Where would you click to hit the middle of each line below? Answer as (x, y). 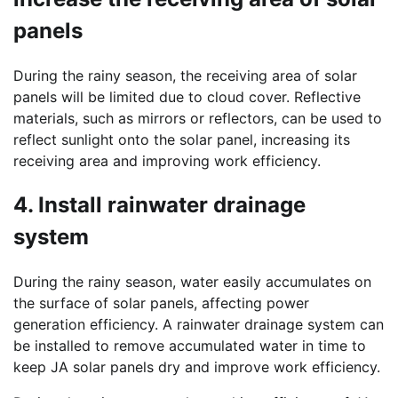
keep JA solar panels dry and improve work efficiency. (197, 366)
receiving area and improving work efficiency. (167, 161)
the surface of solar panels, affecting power (161, 302)
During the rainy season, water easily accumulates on (192, 281)
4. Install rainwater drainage (159, 205)
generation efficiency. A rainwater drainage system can (199, 324)
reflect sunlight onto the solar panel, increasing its (182, 140)
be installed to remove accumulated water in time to (190, 345)
